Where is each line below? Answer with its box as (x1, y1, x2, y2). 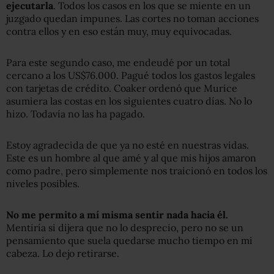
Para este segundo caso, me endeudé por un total (6, 56, 230, 68)
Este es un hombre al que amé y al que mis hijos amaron (6, 151, 256, 164)
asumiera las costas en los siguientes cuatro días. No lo (6, 94, 252, 107)
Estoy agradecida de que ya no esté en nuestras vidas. (6, 138, 249, 151)
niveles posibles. (6, 177, 80, 190)
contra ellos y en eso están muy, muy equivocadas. (6, 24, 232, 37)
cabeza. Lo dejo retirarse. (6, 246, 119, 259)
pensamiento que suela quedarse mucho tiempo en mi (6, 234, 253, 246)
